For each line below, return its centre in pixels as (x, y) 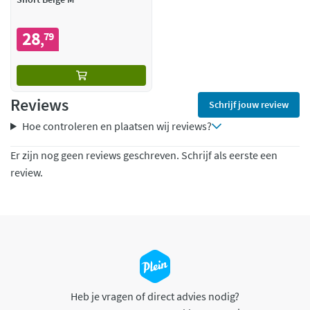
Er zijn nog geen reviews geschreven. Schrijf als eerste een (144, 155)
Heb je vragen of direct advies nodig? (155, 297)
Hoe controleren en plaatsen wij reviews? (117, 126)
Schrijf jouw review (249, 105)
